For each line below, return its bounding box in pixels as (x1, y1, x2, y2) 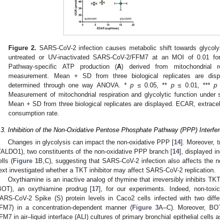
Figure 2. (8, 44, 37, 52)
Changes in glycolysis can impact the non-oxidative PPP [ (8, 138, 174, 146)
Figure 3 (132, 204, 159, 212)
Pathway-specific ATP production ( (8, 62, 117, 70)
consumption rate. (8, 109, 60, 117)
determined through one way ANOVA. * (8, 81, 131, 89)
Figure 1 (13, 157, 38, 165)
